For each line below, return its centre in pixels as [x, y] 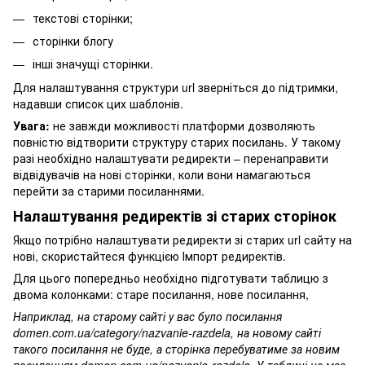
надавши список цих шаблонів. [98, 103]
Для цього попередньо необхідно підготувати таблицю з [171, 278]
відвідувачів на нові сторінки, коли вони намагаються [162, 174]
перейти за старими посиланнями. [109, 190]
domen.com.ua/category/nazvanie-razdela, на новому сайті [167, 333]
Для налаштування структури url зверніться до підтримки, [176, 87]
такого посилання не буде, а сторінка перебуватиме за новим [176, 349]
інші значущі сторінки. [93, 64]
